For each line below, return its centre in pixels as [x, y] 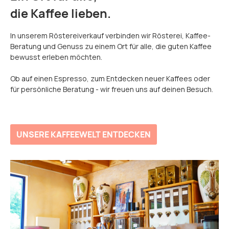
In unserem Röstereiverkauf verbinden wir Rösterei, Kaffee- [110, 36]
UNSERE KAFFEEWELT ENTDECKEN [84, 135]
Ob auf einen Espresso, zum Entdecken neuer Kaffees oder [110, 79]
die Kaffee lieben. [61, 14]
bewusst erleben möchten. [56, 57]
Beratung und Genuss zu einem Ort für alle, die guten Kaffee [111, 47]
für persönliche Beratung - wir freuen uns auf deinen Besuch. [112, 89]
